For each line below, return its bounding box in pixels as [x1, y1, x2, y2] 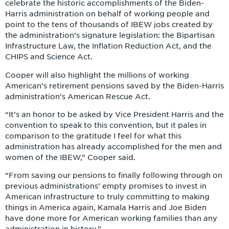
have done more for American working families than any [5, 214, 217, 223]
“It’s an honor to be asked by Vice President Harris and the [5, 110, 224, 119]
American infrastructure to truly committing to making [5, 193, 210, 201]
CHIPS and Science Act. [5, 53, 93, 61]
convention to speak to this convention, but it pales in [5, 121, 207, 130]
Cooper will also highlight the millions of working [5, 71, 189, 79]
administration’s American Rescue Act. [5, 92, 150, 101]
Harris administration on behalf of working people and [5, 10, 210, 18]
